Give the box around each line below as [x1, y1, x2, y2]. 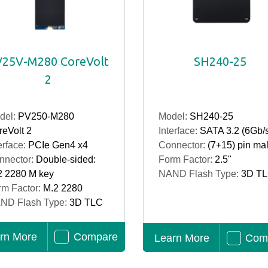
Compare [73, 231, 118, 243]
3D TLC [69, 197, 103, 208]
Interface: [159, 126, 200, 136]
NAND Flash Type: [159, 169, 241, 179]
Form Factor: [159, 154, 215, 165]
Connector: [159, 140, 208, 150]
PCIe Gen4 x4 [28, 140, 88, 150]
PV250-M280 [17, 111, 74, 121]
